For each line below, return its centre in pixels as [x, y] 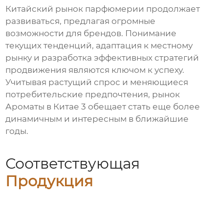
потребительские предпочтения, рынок [93, 95]
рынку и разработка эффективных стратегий [102, 58]
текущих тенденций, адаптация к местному [99, 46]
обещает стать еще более [143, 107]
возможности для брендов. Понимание [91, 33]
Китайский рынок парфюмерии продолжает [103, 9]
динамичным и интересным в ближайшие [97, 119]
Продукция [49, 181]
